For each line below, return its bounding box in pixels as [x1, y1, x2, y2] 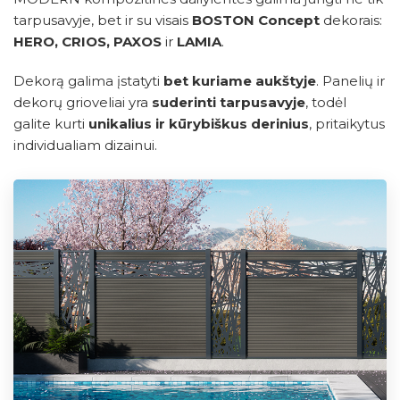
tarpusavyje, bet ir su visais [13, 12, 192, 29]
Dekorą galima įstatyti [13, 72, 163, 90]
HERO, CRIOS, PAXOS [13, 33, 162, 51]
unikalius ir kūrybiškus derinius [88, 115, 309, 133]
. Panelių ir [316, 72, 385, 90]
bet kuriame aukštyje [163, 72, 316, 90]
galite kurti [13, 115, 88, 133]
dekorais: [320, 12, 382, 29]
